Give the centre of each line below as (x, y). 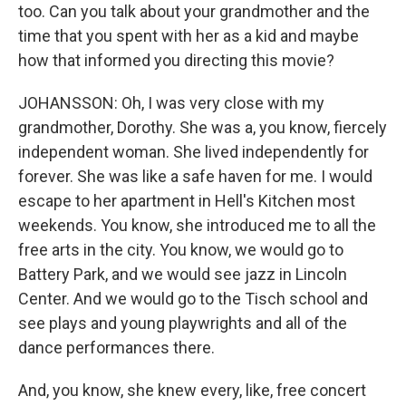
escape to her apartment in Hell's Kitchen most (187, 201)
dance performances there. (116, 348)
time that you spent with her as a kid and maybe (188, 36)
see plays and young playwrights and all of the (183, 323)
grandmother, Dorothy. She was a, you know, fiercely (203, 127)
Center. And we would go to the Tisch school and (193, 299)
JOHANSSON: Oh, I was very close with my (171, 103)
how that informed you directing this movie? (176, 60)
